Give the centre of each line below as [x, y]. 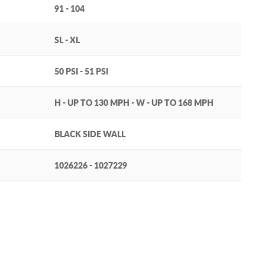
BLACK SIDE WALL [90, 134]
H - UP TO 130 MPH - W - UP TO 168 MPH [134, 103]
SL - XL [67, 40]
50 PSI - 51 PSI [81, 71]
